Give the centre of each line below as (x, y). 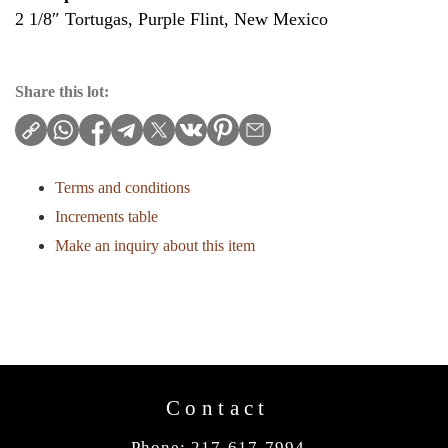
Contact (218, 407)
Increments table (106, 216)
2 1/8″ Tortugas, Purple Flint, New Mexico (171, 19)
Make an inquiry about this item (155, 245)
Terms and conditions (122, 187)
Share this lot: (62, 91)
